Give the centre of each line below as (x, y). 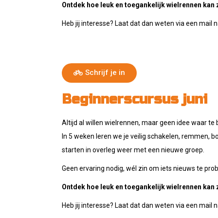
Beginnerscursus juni (135, 99)
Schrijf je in (105, 73)
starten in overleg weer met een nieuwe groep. (134, 150)
